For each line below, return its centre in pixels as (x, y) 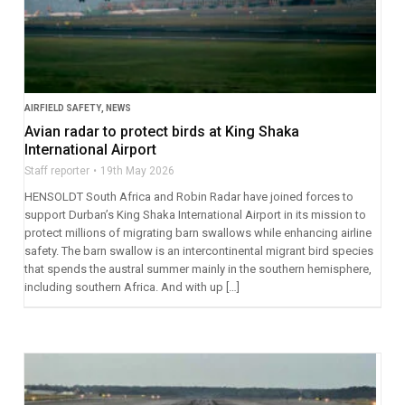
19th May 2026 (137, 170)
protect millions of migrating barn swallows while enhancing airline (198, 232)
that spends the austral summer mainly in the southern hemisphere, (198, 268)
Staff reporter (57, 170)
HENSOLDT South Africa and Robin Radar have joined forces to (188, 196)
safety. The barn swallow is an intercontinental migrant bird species (198, 250)
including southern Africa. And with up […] (132, 287)
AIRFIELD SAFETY (62, 108)
